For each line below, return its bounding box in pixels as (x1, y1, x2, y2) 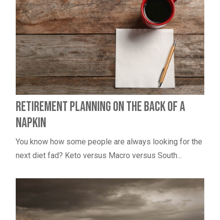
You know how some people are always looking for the (15, 137, 202, 147)
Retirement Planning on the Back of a (15, 99, 185, 115)
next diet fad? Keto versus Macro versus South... (15, 151, 182, 161)
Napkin (15, 115, 46, 132)
